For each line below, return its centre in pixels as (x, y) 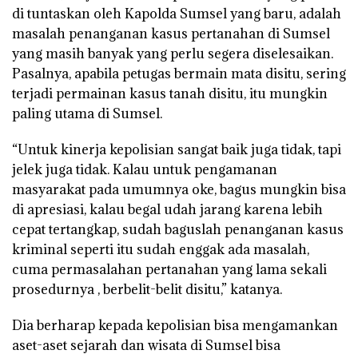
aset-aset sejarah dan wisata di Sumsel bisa (146, 345)
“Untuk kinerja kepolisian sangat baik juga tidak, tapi (177, 149)
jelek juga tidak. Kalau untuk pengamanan (145, 169)
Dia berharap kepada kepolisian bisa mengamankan (175, 325)
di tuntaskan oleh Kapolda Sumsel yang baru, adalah (177, 13)
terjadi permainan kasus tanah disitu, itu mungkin (170, 93)
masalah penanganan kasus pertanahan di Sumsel (171, 33)
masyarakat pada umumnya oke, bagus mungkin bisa (179, 189)
